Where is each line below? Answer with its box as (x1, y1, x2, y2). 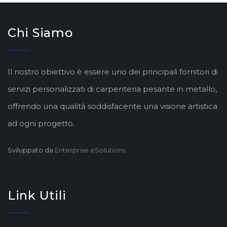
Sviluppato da (8, 146, 55, 155)
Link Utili (8, 188, 67, 203)
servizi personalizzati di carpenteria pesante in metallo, (8, 84, 217, 94)
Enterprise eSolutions (55, 146, 125, 155)
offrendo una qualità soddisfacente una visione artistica (8, 101, 217, 111)
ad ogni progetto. (8, 119, 74, 129)
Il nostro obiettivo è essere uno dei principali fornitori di (8, 67, 218, 77)
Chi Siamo (8, 25, 73, 41)
